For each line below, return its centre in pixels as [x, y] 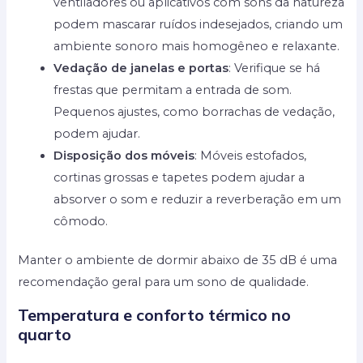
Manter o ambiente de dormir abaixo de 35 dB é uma [178, 261]
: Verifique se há [275, 68]
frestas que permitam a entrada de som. [173, 90]
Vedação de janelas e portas [141, 68]
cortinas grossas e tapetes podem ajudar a [179, 177]
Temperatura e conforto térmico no [155, 314]
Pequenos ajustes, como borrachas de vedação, [194, 111]
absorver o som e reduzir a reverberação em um [198, 199]
